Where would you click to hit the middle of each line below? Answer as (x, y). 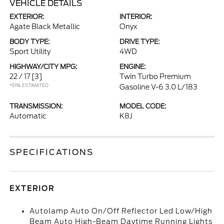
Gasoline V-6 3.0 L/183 (158, 87)
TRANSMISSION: (36, 106)
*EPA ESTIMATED (29, 85)
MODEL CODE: (143, 106)
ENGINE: (132, 67)
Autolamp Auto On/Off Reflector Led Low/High (121, 211)
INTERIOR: (136, 17)
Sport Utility (30, 51)
